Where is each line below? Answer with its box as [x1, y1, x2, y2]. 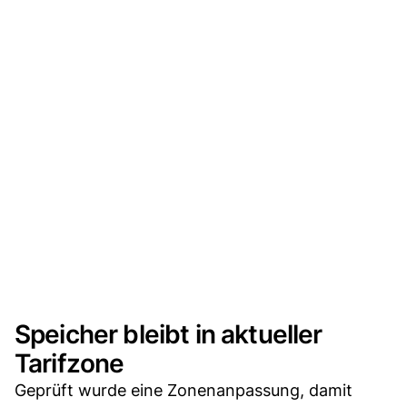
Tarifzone [15, 347, 124, 379]
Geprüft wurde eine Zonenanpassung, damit [15, 380, 352, 400]
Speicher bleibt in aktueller [15, 318, 323, 350]
